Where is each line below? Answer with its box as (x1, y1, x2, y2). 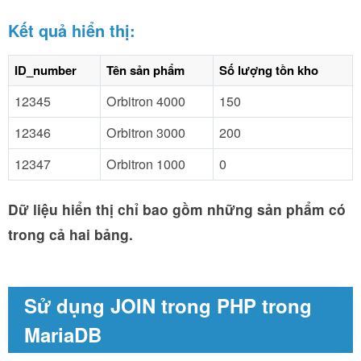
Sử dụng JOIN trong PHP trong (24, 291, 312, 319)
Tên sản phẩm (106, 60, 185, 79)
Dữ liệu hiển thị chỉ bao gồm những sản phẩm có (8, 198, 346, 219)
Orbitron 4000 (106, 91, 185, 110)
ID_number (15, 60, 77, 79)
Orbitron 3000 (106, 122, 185, 142)
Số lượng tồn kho (219, 60, 318, 79)
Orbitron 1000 (106, 154, 185, 173)
